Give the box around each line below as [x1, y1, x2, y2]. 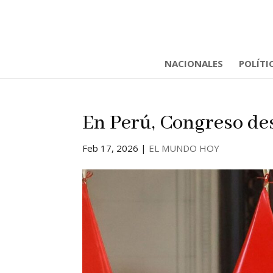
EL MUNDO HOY [148, 142, 219, 154]
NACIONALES [164, 57, 223, 69]
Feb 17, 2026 [82, 142, 138, 154]
